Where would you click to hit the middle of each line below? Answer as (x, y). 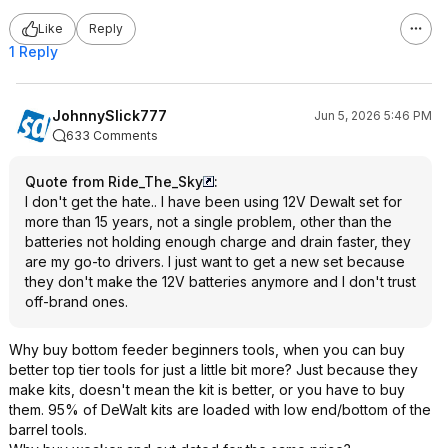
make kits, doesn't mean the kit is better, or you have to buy (207, 389)
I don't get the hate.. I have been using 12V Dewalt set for (213, 201)
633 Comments (112, 135)
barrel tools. (48, 429)
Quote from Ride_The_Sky (114, 181)
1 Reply (33, 51)
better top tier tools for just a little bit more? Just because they (213, 369)
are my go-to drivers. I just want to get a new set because (215, 261)
